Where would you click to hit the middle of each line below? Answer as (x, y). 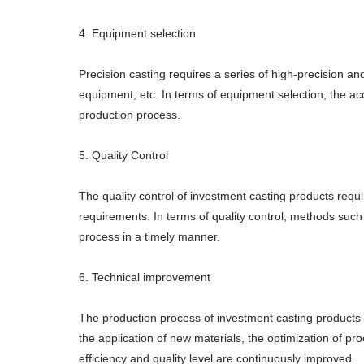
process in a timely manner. (149, 236)
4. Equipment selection (137, 33)
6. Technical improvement (145, 277)
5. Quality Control (123, 155)
